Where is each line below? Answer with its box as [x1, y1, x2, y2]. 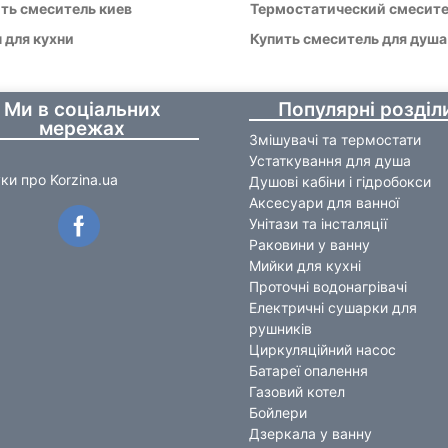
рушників [249, 319, 312, 337]
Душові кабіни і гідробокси [249, 172, 431, 190]
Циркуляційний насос [249, 340, 396, 358]
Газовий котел [249, 382, 345, 400]
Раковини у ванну [249, 235, 370, 253]
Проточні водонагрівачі [249, 277, 407, 295]
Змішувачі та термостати [249, 130, 421, 148]
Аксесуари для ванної [249, 193, 399, 211]
